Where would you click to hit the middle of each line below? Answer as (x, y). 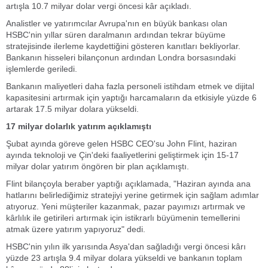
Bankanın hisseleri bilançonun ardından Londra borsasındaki (121, 57)
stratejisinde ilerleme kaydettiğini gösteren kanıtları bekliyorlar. (123, 46)
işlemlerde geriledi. (42, 69)
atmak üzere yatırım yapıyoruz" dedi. (76, 229)
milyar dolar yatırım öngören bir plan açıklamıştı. (98, 166)
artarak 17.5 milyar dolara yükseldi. (72, 109)
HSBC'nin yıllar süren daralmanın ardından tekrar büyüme (116, 35)
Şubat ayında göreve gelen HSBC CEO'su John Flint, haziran (121, 144)
